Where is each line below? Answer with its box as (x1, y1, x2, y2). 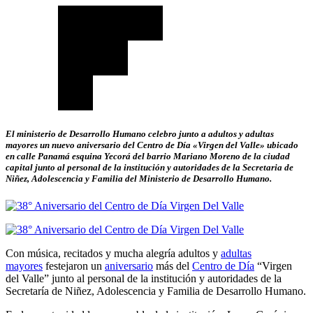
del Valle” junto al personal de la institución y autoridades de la (6, 272, 282, 285)
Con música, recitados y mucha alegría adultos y (6, 247, 221, 260)
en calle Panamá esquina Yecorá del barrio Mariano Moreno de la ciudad (6, 151, 290, 162)
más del (153, 260, 192, 272)
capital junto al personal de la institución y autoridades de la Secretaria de (6, 162, 293, 173)
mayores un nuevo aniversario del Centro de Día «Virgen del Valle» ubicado (6, 140, 298, 151)
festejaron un (43, 260, 105, 272)
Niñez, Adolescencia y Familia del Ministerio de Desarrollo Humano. (6, 173, 272, 184)
